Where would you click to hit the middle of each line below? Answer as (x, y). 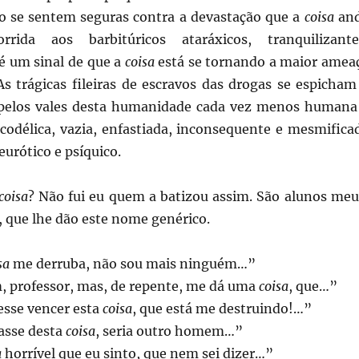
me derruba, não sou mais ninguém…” (132, 263)
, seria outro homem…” (169, 331)
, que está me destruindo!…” (222, 308)
